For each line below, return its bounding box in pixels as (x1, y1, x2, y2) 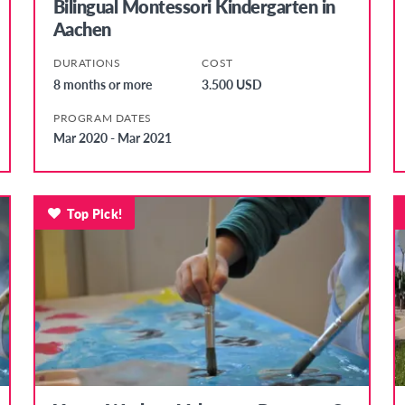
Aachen (52, 15, 111, 42)
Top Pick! (67, 203, 123, 222)
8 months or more (52, 74, 152, 93)
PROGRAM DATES (52, 109, 152, 126)
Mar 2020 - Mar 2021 (52, 127, 172, 146)
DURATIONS (52, 54, 121, 71)
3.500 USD (202, 74, 263, 93)
